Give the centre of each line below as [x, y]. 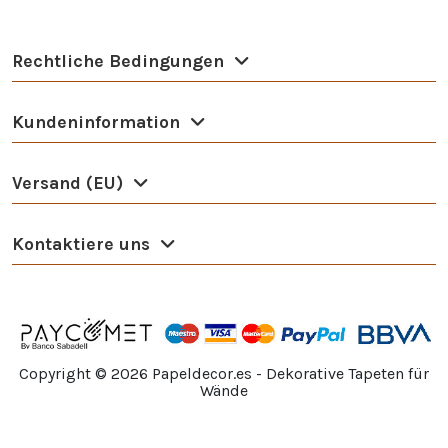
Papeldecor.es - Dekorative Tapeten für [288, 373]
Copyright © [65, 373]
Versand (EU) [67, 183]
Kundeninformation [96, 122]
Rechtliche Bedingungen [118, 61]
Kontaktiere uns [81, 244]
